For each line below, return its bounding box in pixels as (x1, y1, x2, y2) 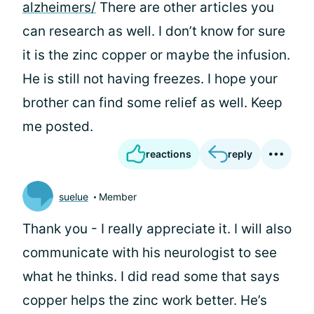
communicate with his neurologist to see (22, 245, 277, 261)
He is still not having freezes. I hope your (22, 71, 278, 87)
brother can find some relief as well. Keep (22, 95, 282, 111)
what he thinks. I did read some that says (22, 268, 280, 285)
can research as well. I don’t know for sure (22, 23, 285, 39)
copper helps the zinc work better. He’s (22, 292, 267, 308)
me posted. (22, 118, 93, 135)
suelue (59, 190, 88, 203)
